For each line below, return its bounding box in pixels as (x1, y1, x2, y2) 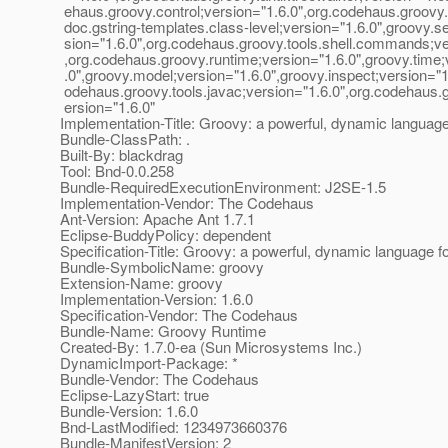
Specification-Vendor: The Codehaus (60, 304, 298, 326)
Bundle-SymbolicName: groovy (60, 256, 264, 278)
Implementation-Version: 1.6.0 (60, 288, 253, 310)
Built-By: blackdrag (60, 144, 183, 166)
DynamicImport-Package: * (60, 352, 238, 374)
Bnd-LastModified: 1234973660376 (60, 416, 287, 438)
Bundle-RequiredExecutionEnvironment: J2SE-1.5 (60, 176, 386, 198)
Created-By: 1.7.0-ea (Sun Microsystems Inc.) (60, 336, 362, 358)
